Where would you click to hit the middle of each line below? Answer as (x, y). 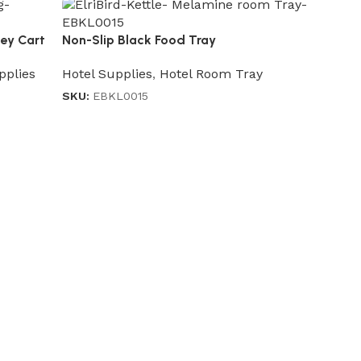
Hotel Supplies (108, 73)
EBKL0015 (121, 96)
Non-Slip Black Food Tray (139, 39)
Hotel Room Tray (212, 73)
